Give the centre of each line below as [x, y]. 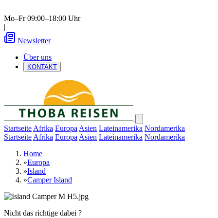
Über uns [37, 57]
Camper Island [50, 180]
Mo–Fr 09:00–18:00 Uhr [42, 18]
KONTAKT [42, 67]
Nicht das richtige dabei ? [43, 213]
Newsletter [34, 41]
